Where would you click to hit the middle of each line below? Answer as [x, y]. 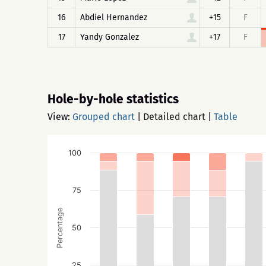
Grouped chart [104, 117]
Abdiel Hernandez [114, 18]
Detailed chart [174, 117]
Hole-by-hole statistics [113, 99]
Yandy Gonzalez [110, 37]
